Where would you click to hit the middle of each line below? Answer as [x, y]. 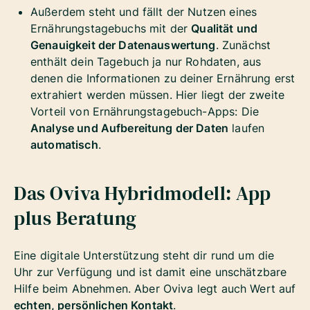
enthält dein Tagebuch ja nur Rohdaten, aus [146, 61]
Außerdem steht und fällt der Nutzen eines [144, 11]
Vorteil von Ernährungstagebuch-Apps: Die [145, 111]
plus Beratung [75, 218]
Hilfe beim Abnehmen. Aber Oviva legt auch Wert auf [155, 288]
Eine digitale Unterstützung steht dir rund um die [144, 255]
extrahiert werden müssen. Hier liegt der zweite [158, 94]
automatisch [64, 144]
